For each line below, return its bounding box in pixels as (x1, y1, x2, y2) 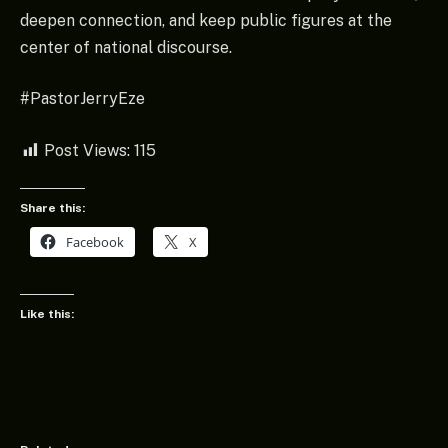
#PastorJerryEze (20, 89, 145, 109)
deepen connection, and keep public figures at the (20, 10, 392, 30)
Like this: (20, 306, 74, 321)
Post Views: (44, 140, 130, 160)
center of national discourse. (20, 37, 232, 57)
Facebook (66, 233, 124, 252)
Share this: (20, 201, 85, 216)
